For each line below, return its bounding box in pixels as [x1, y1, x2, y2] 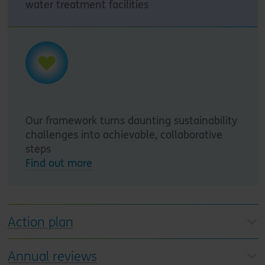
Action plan [7, 214, 73, 230]
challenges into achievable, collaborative [25, 128, 222, 141]
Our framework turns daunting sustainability [25, 114, 237, 127]
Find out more [25, 156, 92, 170]
